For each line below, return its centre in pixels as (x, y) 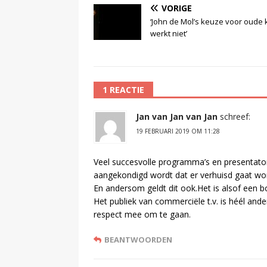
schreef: (235, 116)
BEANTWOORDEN (138, 239)
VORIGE (177, 8)
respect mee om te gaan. (142, 214)
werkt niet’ (169, 33)
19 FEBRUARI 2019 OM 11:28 (178, 131)
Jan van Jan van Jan (177, 116)
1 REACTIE (123, 89)
